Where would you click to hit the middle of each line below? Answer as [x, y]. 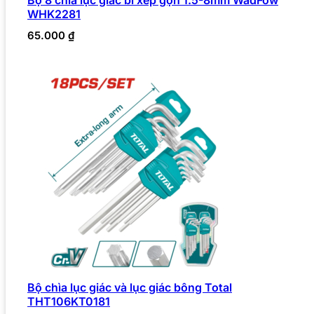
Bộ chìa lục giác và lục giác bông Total [130, 287]
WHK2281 [54, 14]
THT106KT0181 [69, 301]
